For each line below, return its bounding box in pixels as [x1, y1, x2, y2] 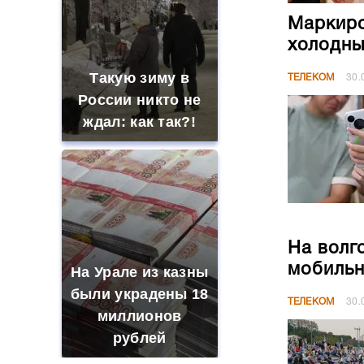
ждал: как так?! [83, 114, 196, 130]
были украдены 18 [70, 286, 209, 302]
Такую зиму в [89, 70, 190, 86]
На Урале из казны [71, 264, 209, 280]
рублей [112, 330, 167, 346]
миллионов [97, 308, 182, 324]
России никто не [77, 92, 201, 108]
